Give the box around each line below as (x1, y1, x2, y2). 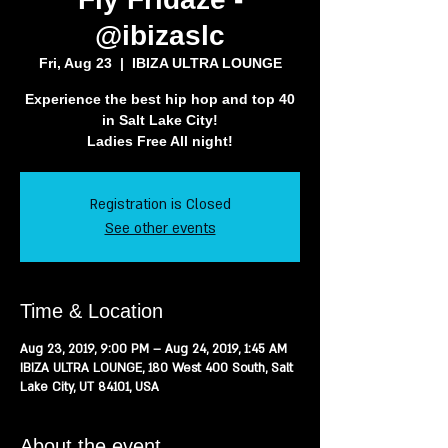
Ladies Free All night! (87, 133, 233, 149)
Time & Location (20, 300, 163, 322)
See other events (104, 219, 216, 238)
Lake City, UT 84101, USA (20, 379, 159, 395)
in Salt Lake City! (102, 112, 218, 128)
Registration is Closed (89, 195, 231, 214)
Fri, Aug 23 (38, 55, 112, 71)
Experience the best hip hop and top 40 (25, 91, 295, 107)
